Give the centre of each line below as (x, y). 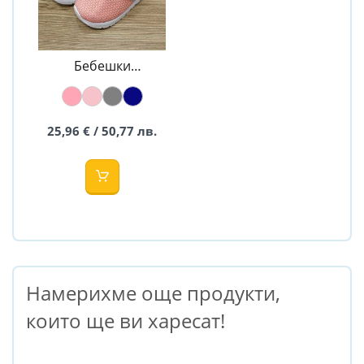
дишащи (102, 82)
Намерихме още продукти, (153, 292)
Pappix (102, 114)
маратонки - (102, 98)
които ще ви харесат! (126, 320)
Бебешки (102, 65)
